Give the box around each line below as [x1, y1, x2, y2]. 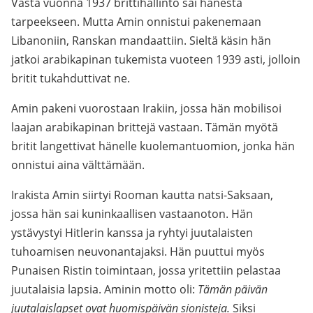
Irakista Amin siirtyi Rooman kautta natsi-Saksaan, [11, 187, 273, 203]
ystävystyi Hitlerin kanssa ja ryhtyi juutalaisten [11, 225, 253, 240]
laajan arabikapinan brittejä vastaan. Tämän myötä [11, 119, 278, 135]
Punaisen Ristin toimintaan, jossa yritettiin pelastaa [11, 263, 281, 278]
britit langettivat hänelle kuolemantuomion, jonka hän [11, 138, 295, 154]
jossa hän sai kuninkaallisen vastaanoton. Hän [11, 206, 253, 221]
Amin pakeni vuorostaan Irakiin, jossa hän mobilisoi [11, 101, 282, 116]
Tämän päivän [198, 282, 268, 297]
